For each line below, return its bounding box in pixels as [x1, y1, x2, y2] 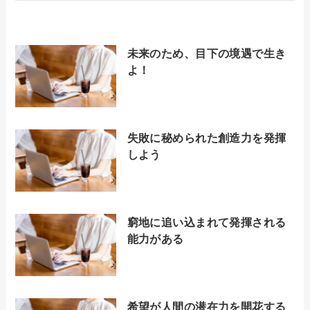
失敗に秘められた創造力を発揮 [127, 131, 286, 145]
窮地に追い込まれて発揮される [127, 216, 286, 229]
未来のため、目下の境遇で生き [127, 47, 286, 60]
